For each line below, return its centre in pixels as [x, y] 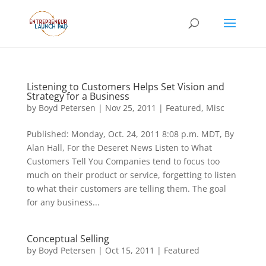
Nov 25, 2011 [130, 108]
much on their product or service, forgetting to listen [131, 175]
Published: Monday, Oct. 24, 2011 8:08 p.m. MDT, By [130, 134]
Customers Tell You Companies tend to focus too [123, 161]
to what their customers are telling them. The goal [126, 189]
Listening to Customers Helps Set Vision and [125, 87]
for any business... [63, 202]
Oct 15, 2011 [129, 250]
